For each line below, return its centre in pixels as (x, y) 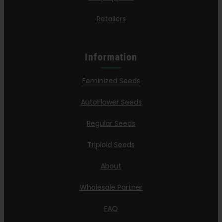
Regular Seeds (111, 124)
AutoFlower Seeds (111, 102)
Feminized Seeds (111, 81)
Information (111, 57)
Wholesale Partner (111, 188)
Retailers (111, 19)
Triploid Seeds (111, 145)
